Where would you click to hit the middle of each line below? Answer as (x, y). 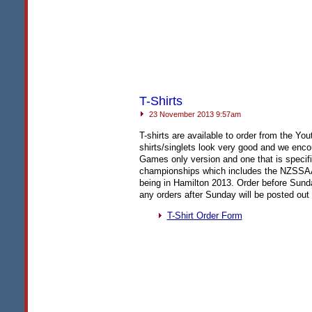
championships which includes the (209, 171)
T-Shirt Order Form (204, 216)
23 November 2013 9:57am (194, 114)
